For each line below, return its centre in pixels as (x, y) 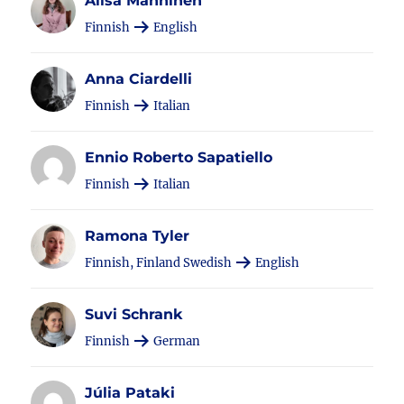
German (176, 341)
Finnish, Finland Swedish (160, 263)
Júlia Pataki (130, 393)
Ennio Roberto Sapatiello (179, 157)
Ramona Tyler (138, 236)
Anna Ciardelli (139, 79)
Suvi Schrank (134, 314)
